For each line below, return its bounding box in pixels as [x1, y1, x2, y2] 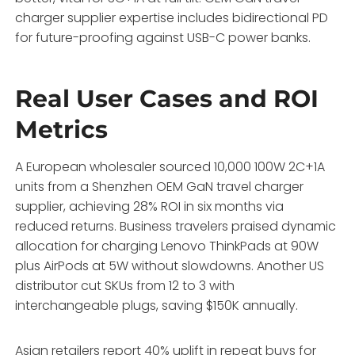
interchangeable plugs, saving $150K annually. [15, 296, 299, 315]
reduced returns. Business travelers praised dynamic [15, 216, 337, 235]
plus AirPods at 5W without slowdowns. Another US [15, 256, 325, 275]
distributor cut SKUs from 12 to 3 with [15, 276, 235, 295]
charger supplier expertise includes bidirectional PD [15, 8, 329, 27]
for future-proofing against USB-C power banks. [15, 28, 311, 47]
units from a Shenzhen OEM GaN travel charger [15, 177, 304, 196]
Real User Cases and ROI [15, 83, 319, 113]
